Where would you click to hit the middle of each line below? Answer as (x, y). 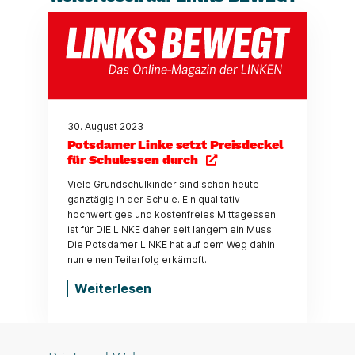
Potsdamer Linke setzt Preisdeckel (175, 144)
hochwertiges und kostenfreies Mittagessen (171, 214)
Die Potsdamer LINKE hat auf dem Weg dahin (171, 244)
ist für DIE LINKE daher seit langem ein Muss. (170, 229)
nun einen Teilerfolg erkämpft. (137, 259)
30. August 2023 (105, 126)
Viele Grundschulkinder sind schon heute (163, 184)
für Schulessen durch (134, 159)
